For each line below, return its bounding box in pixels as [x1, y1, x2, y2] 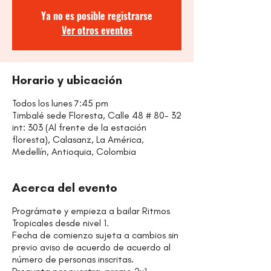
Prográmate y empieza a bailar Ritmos [12, 205, 170, 217]
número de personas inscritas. [12, 253, 134, 265]
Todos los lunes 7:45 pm [12, 97, 108, 109]
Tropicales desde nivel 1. [12, 217, 109, 229]
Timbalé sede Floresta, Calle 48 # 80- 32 [12, 109, 181, 121]
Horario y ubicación [12, 73, 122, 87]
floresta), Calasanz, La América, [12, 134, 144, 145]
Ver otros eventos [61, 23, 132, 38]
